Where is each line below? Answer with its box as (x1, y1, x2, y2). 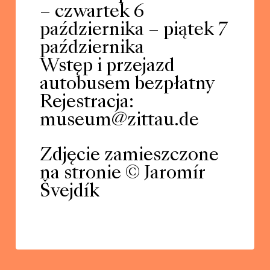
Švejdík (39, 183, 99, 201)
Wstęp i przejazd (39, 58, 175, 75)
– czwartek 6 (39, 4, 144, 21)
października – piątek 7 (39, 22, 228, 39)
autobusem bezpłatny (39, 76, 215, 93)
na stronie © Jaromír (39, 165, 205, 183)
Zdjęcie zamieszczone (39, 147, 219, 165)
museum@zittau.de (39, 112, 199, 130)
